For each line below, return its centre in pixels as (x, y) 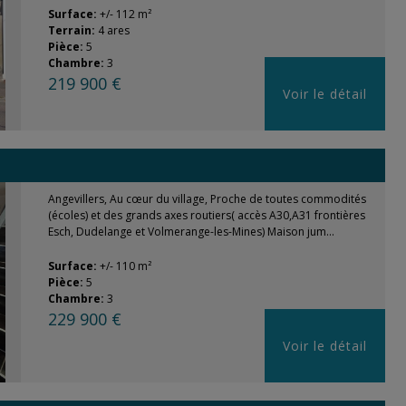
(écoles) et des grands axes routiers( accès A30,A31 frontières (206, 215)
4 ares (113, 30)
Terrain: (72, 30)
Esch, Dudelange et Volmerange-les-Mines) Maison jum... (191, 232)
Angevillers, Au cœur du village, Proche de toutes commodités (207, 199)
